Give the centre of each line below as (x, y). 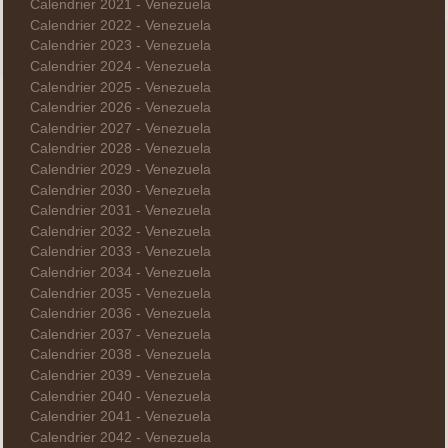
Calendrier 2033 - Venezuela (120, 252)
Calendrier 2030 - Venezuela (120, 190)
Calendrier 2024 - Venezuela (120, 67)
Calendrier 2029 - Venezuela (120, 169)
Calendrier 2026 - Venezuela (120, 108)
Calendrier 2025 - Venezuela (120, 87)
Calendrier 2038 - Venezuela (120, 355)
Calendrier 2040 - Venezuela (120, 396)
